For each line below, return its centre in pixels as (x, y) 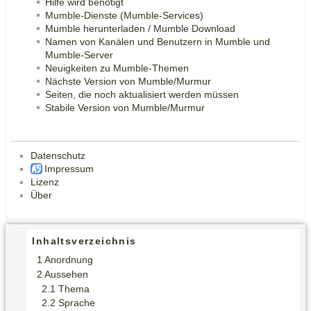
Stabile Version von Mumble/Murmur (125, 107)
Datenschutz (58, 155)
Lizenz (45, 182)
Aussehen (67, 274)
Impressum (69, 168)
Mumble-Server (79, 54)
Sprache (77, 303)
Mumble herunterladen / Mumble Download (140, 28)
